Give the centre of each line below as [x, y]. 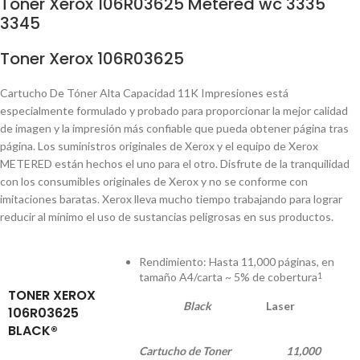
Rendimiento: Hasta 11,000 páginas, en [237, 262]
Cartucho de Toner [190, 350]
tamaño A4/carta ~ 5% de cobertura [228, 277]
